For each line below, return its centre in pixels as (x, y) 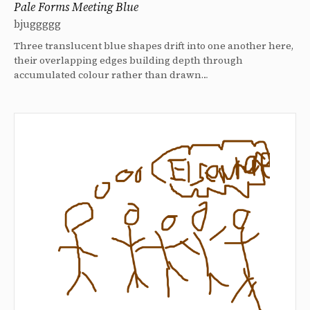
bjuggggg (37, 24)
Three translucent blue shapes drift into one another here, (154, 46)
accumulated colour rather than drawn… (111, 75)
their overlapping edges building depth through (128, 61)
